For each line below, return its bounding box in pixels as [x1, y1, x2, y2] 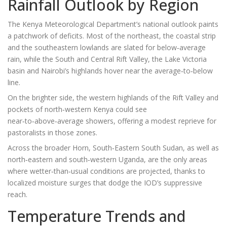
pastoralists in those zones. [8, 128, 97, 138]
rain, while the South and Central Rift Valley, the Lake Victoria [8, 54, 207, 64]
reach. [8, 190, 27, 200]
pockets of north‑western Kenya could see [8, 104, 147, 115]
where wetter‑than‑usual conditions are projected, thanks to [8, 166, 205, 176]
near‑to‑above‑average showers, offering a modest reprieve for [8, 116, 216, 126]
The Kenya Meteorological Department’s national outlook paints [8, 19, 218, 29]
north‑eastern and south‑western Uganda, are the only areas [8, 155, 207, 165]
